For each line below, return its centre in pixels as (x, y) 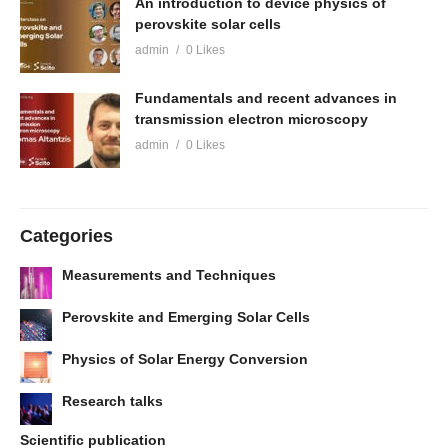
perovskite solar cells (208, 24)
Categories (66, 236)
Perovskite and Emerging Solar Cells (186, 317)
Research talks (112, 401)
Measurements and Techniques (169, 275)
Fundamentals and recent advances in (266, 98)
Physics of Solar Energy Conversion (185, 359)
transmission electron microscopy (251, 119)
